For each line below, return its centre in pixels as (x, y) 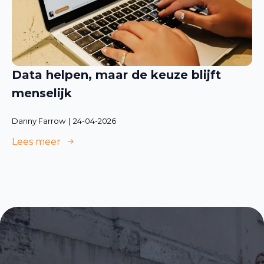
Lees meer (36, 141)
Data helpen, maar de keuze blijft (116, 75)
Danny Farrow (39, 121)
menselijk (44, 93)
